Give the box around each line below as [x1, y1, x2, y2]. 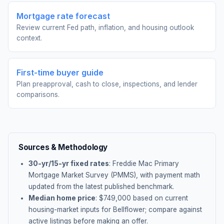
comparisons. [16, 90, 59, 98]
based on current [131, 194, 188, 202]
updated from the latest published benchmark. [28, 182, 174, 190]
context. [16, 34, 42, 42]
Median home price [28, 194, 95, 202]
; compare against [145, 205, 202, 213]
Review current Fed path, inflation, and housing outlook [16, 23, 194, 31]
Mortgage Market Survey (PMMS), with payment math [28, 171, 200, 179]
